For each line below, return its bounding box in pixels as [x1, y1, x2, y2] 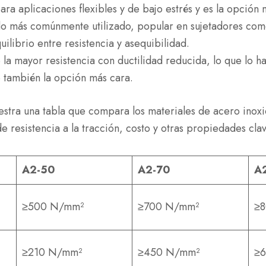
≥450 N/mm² [138, 245, 200, 260]
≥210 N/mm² [22, 245, 83, 260]
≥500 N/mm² [22, 199, 84, 214]
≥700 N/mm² [138, 199, 199, 214]
